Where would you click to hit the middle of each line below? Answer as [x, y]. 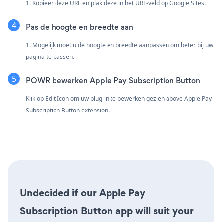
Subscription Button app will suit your [107, 211]
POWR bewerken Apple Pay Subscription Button [113, 81]
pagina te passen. [50, 57]
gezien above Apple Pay [179, 99]
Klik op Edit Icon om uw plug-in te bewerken [86, 99]
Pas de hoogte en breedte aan [80, 27]
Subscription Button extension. [68, 111]
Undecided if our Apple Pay [83, 193]
